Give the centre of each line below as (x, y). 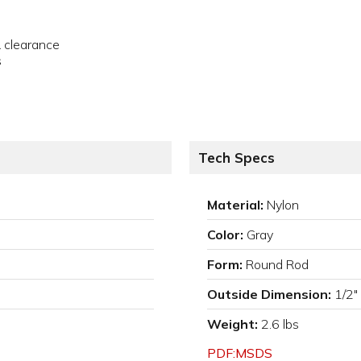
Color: (225, 235)
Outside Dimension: (269, 295)
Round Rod (277, 265)
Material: (235, 205)
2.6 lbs (280, 324)
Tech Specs (237, 158)
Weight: (232, 324)
